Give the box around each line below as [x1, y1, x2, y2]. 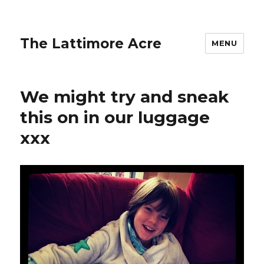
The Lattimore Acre [20, 35, 162, 52]
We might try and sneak [20, 87, 229, 107]
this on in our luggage [20, 107, 210, 127]
